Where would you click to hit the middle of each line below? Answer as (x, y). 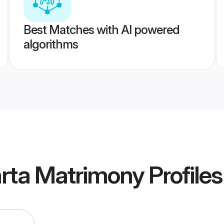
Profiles (183, 175)
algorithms (50, 44)
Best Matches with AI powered (101, 30)
